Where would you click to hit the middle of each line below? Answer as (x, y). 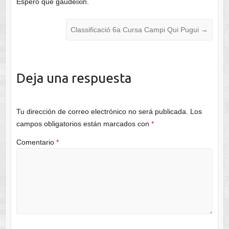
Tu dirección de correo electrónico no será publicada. (102, 112)
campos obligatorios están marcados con (84, 124)
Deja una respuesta (74, 78)
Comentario (36, 142)
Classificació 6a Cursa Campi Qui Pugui (136, 30)
